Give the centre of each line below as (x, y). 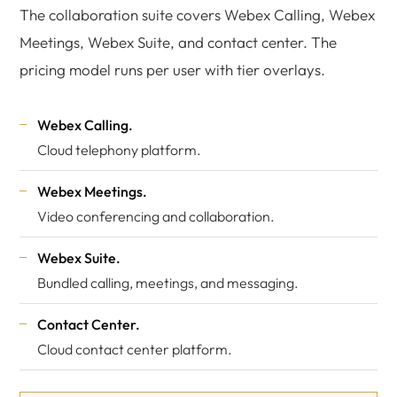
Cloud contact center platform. (135, 349)
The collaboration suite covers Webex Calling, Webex (197, 15)
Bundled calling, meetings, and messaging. (168, 283)
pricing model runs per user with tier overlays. (172, 70)
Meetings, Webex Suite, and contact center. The (178, 42)
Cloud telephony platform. (119, 150)
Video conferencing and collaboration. (156, 216)
